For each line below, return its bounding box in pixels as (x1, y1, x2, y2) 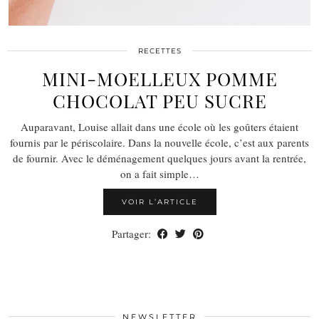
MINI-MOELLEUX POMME (41, 66, 278, 91)
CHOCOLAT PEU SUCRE (52, 88, 267, 113)
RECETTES (137, 46, 182, 56)
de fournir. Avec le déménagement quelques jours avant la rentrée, (13, 150, 306, 165)
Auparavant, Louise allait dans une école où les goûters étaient (21, 119, 298, 134)
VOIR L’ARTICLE (121, 197, 198, 206)
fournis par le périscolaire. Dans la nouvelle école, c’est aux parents (10, 135, 309, 150)
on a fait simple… (120, 166, 199, 181)
